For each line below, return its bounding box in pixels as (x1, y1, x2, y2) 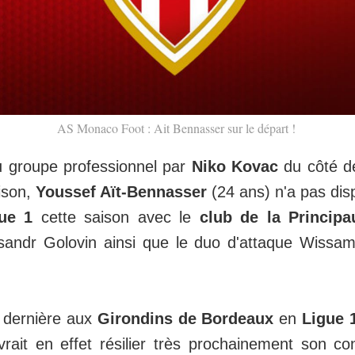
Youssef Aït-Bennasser (36, 182, 207, 200)
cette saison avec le (32, 208, 200, 226)
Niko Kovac (191, 157, 279, 175)
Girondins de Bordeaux (97, 309, 274, 327)
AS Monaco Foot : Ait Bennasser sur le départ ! (56, 119, 296, 136)
